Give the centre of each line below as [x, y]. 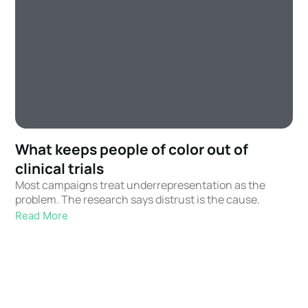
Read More [42, 216]
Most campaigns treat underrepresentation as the [141, 185]
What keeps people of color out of [132, 150]
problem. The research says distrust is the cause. [138, 200]
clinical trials [60, 169]
